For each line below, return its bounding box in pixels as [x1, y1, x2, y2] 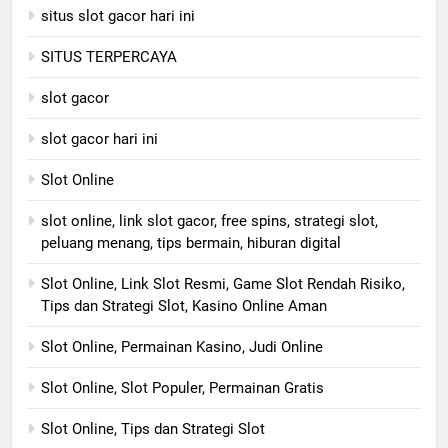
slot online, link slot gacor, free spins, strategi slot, [41, 212, 378, 231]
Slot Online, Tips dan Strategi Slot [41, 420, 265, 439]
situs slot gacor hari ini [41, 7, 195, 26]
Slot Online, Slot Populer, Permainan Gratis [41, 379, 324, 398]
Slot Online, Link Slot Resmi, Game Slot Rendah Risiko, [41, 275, 405, 294]
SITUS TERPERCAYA [41, 48, 177, 67]
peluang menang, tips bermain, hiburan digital [41, 234, 341, 253]
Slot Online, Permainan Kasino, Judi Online [41, 338, 323, 357]
